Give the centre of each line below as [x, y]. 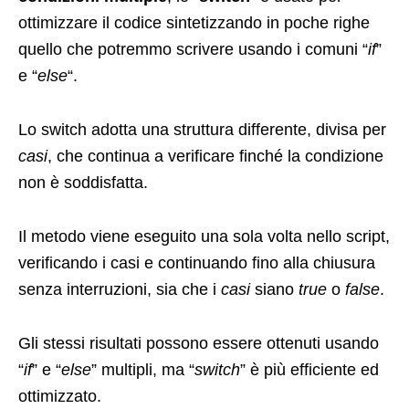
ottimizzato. [60, 397]
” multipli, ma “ [143, 370]
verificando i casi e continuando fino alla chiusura [197, 263]
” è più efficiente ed [309, 370]
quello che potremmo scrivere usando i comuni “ [193, 50]
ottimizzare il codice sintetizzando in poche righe [194, 23]
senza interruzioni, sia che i [120, 290]
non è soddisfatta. [83, 183]
